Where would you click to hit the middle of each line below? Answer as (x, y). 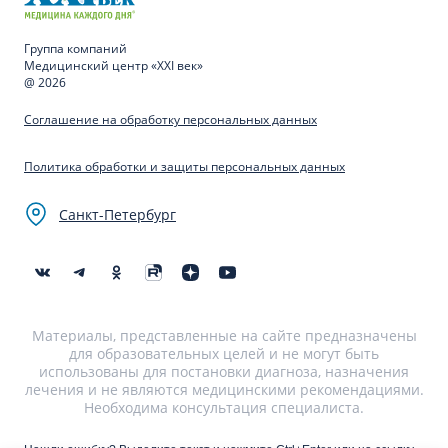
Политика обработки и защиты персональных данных (184, 166)
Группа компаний (75, 48)
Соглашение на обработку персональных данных (170, 119)
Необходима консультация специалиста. (224, 407)
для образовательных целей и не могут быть (224, 353)
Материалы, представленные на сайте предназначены (224, 335)
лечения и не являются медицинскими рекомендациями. (224, 389)
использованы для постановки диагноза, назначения (224, 371)
